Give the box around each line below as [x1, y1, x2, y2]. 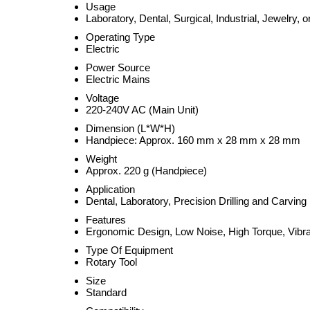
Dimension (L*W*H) [86, 122, 175, 134]
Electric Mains [86, 73, 150, 85]
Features [86, 214, 126, 226]
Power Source [86, 62, 150, 73]
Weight [86, 153, 117, 165]
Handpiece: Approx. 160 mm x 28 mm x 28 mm [86, 134, 300, 146]
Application [86, 183, 135, 195]
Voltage [86, 92, 119, 104]
